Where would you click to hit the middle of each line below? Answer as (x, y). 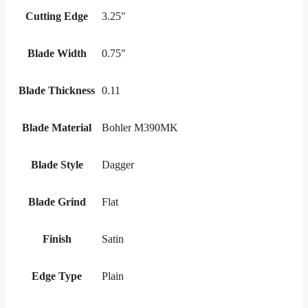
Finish (57, 239)
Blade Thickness (57, 91)
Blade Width (57, 54)
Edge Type (57, 276)
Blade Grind (57, 202)
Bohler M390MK (140, 128)
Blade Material (57, 128)
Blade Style (57, 165)
